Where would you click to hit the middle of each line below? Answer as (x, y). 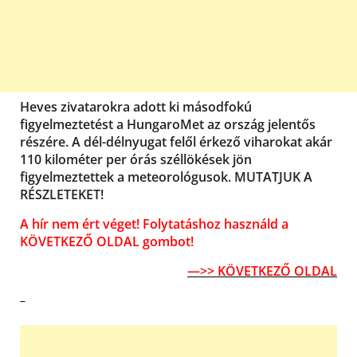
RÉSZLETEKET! (62, 194)
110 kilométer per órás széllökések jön (136, 159)
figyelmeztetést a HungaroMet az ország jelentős (168, 124)
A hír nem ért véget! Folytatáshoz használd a (154, 224)
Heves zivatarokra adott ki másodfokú (136, 106)
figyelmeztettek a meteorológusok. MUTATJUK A (166, 177)
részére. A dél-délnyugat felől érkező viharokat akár (176, 141)
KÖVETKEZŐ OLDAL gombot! (107, 241)
